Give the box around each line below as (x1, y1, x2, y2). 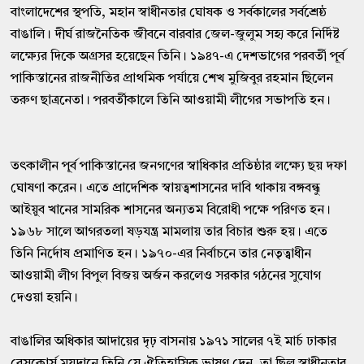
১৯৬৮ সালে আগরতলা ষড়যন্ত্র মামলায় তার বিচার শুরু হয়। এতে (11, 225, 328, 239)
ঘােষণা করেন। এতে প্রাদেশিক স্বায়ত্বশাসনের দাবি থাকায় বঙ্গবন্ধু (11, 181, 321, 195)
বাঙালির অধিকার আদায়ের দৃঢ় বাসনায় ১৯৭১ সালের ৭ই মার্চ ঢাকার (11, 335, 337, 349)
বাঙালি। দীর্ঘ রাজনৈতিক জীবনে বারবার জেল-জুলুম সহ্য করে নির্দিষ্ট (11, 28, 340, 41)
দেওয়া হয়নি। (11, 291, 79, 305)
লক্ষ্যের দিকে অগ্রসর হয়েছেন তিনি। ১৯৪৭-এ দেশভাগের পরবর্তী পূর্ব (11, 50, 345, 63)
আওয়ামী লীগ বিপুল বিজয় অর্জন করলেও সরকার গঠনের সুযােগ (11, 269, 322, 283)
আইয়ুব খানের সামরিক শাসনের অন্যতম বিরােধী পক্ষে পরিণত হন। (11, 203, 331, 217)
